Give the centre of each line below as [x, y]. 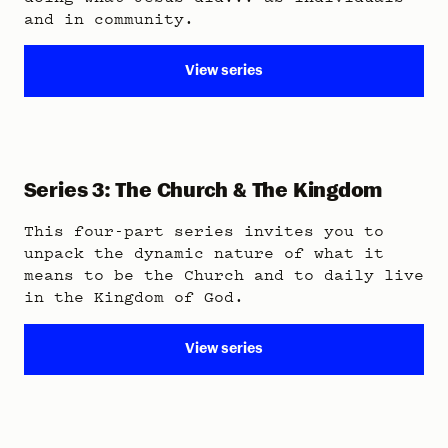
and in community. [118, 18]
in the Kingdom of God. [133, 296]
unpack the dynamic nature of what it [203, 252]
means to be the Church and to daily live [223, 274]
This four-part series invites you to [203, 230]
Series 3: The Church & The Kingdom [203, 190]
